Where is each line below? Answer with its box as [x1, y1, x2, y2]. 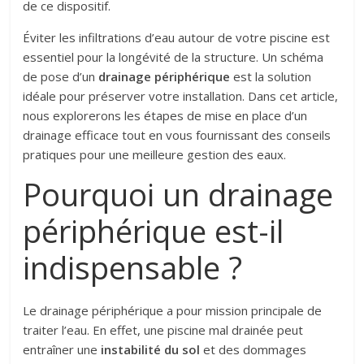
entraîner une [23, 340, 102, 357]
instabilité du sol [101, 340, 201, 357]
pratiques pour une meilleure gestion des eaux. [23, 145, 287, 162]
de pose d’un [23, 67, 99, 84]
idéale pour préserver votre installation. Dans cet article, [23, 87, 339, 104]
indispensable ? [23, 245, 243, 288]
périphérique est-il [23, 209, 284, 252]
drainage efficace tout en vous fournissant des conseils [23, 126, 331, 143]
